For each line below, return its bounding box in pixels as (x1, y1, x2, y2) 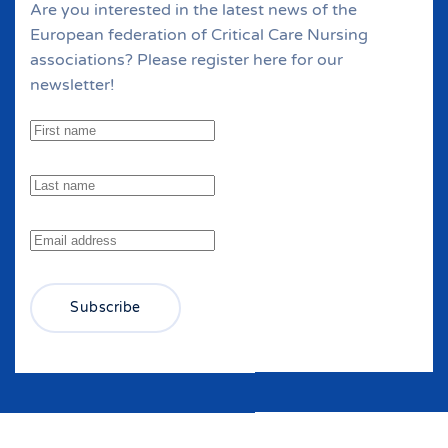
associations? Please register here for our (30, 49, 343, 70)
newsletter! (30, 74, 115, 95)
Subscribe (70, 298, 141, 316)
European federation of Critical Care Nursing (30, 24, 368, 45)
